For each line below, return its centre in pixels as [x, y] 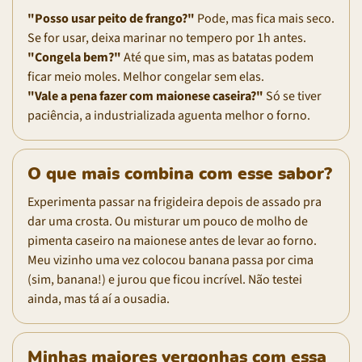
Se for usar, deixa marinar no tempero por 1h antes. [167, 38]
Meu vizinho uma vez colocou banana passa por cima [170, 260]
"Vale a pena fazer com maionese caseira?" [145, 96]
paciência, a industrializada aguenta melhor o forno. [169, 115]
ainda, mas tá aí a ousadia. [99, 299]
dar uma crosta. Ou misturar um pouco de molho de [168, 221]
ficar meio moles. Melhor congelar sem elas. [146, 76]
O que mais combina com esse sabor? [180, 174]
